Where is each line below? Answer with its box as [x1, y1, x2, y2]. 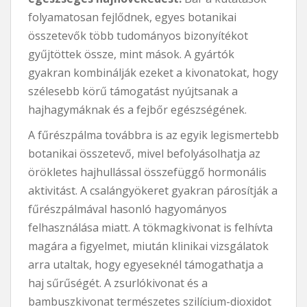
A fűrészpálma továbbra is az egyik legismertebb [28, 127, 279, 143]
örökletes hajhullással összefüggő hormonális [28, 164, 267, 180]
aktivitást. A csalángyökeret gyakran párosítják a [28, 182, 278, 198]
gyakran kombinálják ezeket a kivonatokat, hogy [28, 64, 278, 80]
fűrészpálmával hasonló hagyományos [28, 201, 227, 217]
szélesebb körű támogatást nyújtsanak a [28, 83, 238, 99]
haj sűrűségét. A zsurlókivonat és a [28, 275, 208, 291]
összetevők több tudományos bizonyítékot [28, 27, 248, 43]
